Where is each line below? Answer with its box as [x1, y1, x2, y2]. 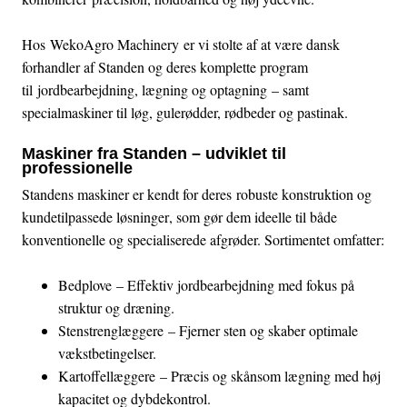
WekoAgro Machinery [50, 34, 179, 54]
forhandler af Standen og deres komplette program [22, 56, 308, 76]
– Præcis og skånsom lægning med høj [155, 365, 381, 385]
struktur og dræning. [58, 297, 174, 317]
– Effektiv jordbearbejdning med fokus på [112, 274, 354, 294]
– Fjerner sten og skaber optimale [164, 320, 358, 340]
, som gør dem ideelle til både [169, 206, 337, 226]
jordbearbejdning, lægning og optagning [37, 79, 267, 99]
